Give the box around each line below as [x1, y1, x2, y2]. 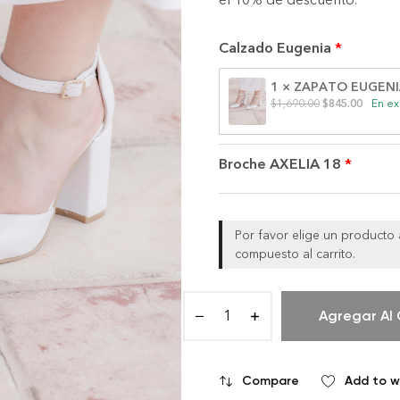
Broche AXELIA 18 [218, 154, 341, 172]
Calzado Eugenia [218, 39, 331, 56]
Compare [241, 372, 299, 388]
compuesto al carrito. [234, 246, 355, 262]
